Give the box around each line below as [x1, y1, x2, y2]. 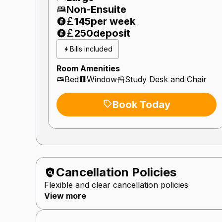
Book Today [112, 98, 170, 111]
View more [44, 190, 86, 201]
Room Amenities [56, 63, 120, 73]
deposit [93, 27, 130, 39]
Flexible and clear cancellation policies [44, 179, 188, 190]
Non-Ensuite [66, 3, 126, 15]
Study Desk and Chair [125, 74, 207, 84]
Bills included [70, 44, 112, 53]
